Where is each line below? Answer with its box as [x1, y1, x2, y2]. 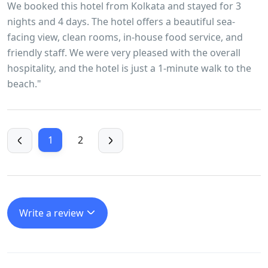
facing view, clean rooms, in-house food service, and [7, 30, 243, 44]
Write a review [19, 206, 86, 220]
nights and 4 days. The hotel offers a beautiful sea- [7, 14, 235, 28]
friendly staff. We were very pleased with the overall [7, 45, 240, 59]
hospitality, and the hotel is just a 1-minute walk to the [7, 61, 251, 75]
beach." [7, 77, 41, 90]
